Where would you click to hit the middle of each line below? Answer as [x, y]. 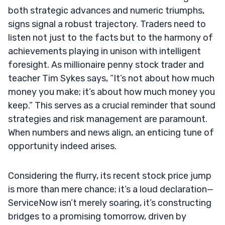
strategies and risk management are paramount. [108, 119]
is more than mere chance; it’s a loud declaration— [111, 189]
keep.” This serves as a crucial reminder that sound [112, 105]
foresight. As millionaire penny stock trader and [106, 65]
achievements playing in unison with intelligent [104, 51]
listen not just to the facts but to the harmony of [110, 37]
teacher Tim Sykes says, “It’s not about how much [111, 78]
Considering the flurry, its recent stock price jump [110, 176]
